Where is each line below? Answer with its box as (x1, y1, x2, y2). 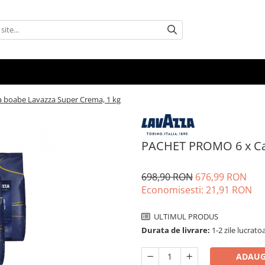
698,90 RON (141, 170, 193, 183)
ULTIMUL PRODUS (152, 211, 218, 222)
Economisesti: (141, 183, 206, 196)
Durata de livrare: (141, 224, 210, 235)
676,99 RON (195, 170, 247, 183)
